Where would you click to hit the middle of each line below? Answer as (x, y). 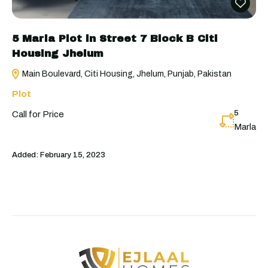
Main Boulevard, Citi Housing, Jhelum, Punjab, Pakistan (126, 74)
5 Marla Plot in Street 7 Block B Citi (115, 38)
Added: (25, 155)
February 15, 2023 (72, 155)
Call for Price (38, 114)
